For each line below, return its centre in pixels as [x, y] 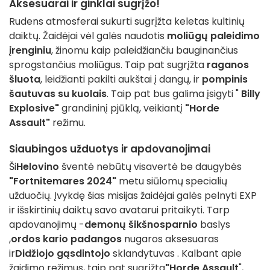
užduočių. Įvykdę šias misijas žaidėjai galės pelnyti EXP [133, 195]
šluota [25, 79]
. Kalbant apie [209, 253]
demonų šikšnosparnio [141, 224]
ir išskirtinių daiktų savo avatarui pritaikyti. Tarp [119, 210]
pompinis [225, 79]
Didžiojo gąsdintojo [64, 253]
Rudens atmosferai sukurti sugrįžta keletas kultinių [127, 21]
